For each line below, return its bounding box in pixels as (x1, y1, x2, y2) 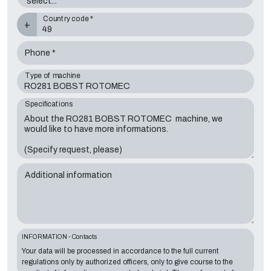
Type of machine (25, 71, 80, 80)
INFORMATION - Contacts (22, 233, 97, 240)
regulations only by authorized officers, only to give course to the (22, 257, 233, 266)
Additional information (25, 170, 112, 180)
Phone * (25, 48, 56, 58)
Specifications (25, 100, 73, 108)
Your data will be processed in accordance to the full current (22, 246, 218, 255)
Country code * (42, 15, 93, 23)
